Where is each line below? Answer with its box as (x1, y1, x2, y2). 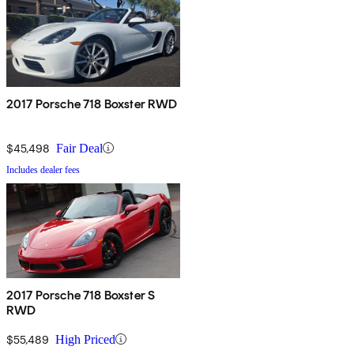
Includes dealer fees (6, 164, 80, 175)
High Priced (55, 332, 115, 346)
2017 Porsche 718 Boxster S (6, 287, 156, 303)
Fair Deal (56, 141, 103, 155)
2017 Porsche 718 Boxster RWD (6, 96, 178, 111)
